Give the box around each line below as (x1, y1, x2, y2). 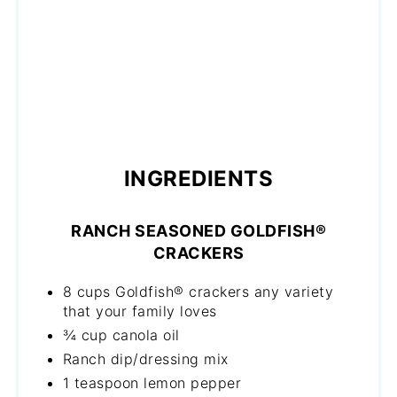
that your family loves (62, 302, 217, 320)
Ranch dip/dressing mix (62, 350, 229, 368)
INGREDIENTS (123, 166, 274, 191)
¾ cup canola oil (62, 326, 180, 344)
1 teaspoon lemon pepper (62, 374, 242, 392)
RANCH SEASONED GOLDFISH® (71, 222, 326, 240)
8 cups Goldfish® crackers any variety (62, 283, 334, 300)
